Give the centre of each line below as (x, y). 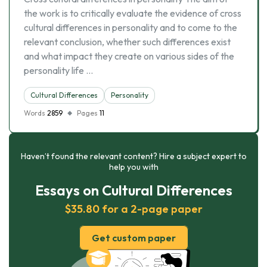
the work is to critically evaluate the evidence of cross (133, 13)
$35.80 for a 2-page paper (133, 209)
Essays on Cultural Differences (133, 190)
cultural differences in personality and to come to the (131, 27)
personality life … (58, 70)
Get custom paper (133, 238)
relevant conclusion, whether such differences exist (127, 42)
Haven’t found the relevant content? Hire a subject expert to (133, 156)
